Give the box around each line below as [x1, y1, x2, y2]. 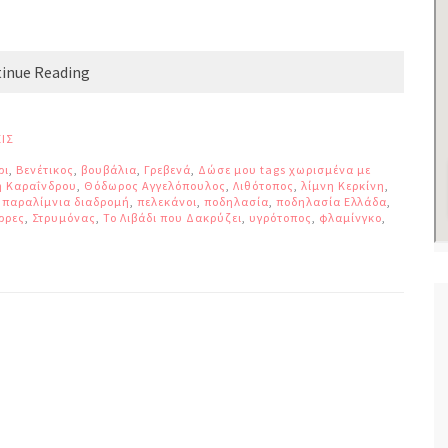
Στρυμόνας [32, 210, 96, 225]
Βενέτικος [16, 162, 74, 177]
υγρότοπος [249, 210, 312, 225]
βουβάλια [81, 162, 137, 177]
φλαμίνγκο [319, 210, 382, 225]
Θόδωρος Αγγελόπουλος [84, 178, 226, 193]
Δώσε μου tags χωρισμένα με [198, 162, 371, 177]
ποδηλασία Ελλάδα [276, 194, 387, 209]
